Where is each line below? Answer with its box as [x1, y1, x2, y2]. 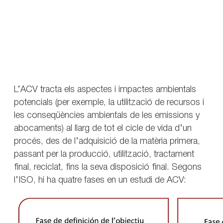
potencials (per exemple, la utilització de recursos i [14, 98, 204, 107]
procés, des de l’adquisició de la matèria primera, [14, 137, 200, 145]
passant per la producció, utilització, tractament [14, 150, 194, 158]
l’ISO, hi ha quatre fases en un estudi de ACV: [14, 176, 186, 184]
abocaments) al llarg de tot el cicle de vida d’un [14, 124, 192, 132]
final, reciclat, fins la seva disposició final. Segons [14, 163, 202, 171]
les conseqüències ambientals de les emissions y [14, 111, 200, 119]
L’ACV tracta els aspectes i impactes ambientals [14, 85, 196, 94]
